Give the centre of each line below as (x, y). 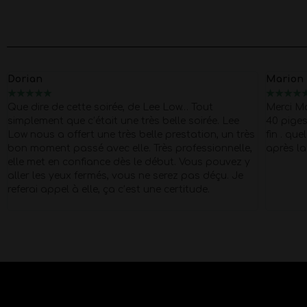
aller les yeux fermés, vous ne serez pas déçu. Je (125, 176)
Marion (284, 79)
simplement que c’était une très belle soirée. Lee (123, 121)
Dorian (25, 79)
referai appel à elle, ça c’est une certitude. (108, 190)
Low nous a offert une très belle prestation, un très (131, 135)
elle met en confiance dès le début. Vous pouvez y (128, 162)
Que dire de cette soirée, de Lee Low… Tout (110, 108)
